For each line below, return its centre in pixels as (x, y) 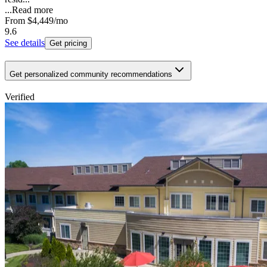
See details (25, 43)
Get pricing (68, 44)
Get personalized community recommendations (91, 74)
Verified (20, 97)
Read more (32, 10)
